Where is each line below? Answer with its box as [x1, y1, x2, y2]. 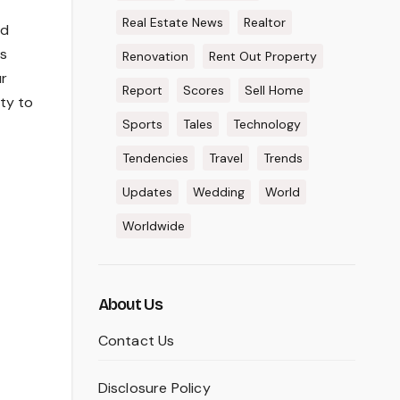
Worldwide [121, 218, 185, 234]
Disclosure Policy [97, 379, 211, 397]
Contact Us [97, 331, 175, 350]
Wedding [192, 184, 245, 200]
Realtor [243, 14, 286, 30]
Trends [262, 150, 303, 166]
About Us [97, 295, 163, 314]
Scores [182, 82, 224, 98]
